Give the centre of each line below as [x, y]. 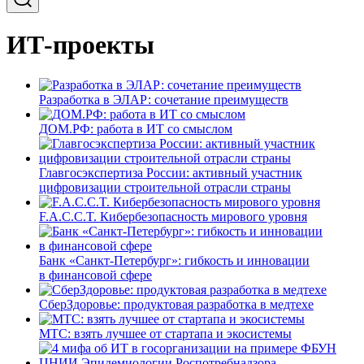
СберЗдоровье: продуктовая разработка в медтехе [176, 304]
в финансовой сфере [95, 275]
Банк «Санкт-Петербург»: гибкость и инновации [174, 260]
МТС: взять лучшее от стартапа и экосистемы [165, 333]
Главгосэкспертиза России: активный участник [171, 172]
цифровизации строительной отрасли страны [165, 187]
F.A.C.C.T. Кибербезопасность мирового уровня [173, 216]
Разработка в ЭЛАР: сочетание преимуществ [164, 99]
